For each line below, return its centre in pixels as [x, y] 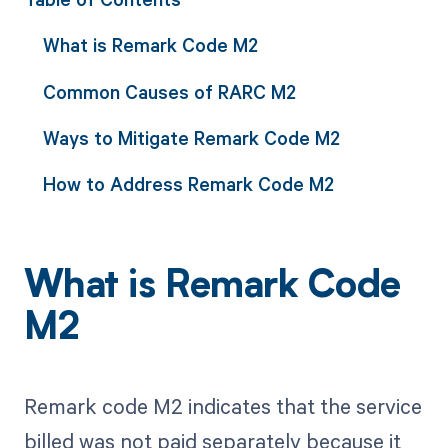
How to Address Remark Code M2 [188, 184]
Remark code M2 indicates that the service [222, 406]
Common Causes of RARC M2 [169, 91]
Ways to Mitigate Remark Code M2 [191, 137]
